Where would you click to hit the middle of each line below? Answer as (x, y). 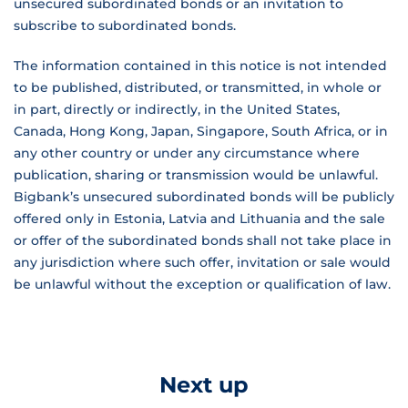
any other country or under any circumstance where (187, 153)
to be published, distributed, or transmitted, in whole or (198, 87)
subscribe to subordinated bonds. (125, 25)
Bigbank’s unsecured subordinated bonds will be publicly (204, 197)
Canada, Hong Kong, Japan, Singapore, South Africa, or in (201, 131)
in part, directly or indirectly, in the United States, (177, 109)
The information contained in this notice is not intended (200, 66)
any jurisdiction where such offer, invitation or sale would (202, 262)
